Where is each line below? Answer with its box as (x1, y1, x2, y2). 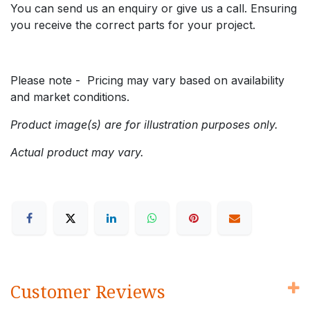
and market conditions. (10, 89, 129, 104)
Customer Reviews (10, 280, 165, 304)
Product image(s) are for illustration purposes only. (10, 117, 278, 131)
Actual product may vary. (10, 145, 144, 159)
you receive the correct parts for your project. (10, 17, 255, 32)
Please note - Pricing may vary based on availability (10, 73, 284, 87)
